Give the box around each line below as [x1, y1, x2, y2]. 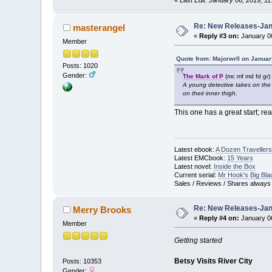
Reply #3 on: [199, 32, 240, 39]
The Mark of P [182, 72, 223, 80]
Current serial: [174, 171, 218, 178]
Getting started [174, 236, 222, 245]
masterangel [72, 22, 125, 33]
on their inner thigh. [182, 89, 237, 97]
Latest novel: [174, 162, 214, 170]
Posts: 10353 [63, 257, 102, 265]
